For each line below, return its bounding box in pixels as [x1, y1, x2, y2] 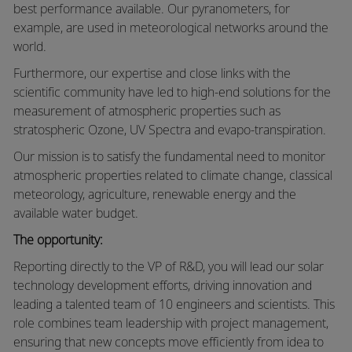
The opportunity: [13, 230, 103, 248]
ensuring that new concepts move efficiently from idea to [13, 332, 324, 350]
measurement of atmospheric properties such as [13, 101, 280, 119]
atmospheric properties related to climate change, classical [13, 166, 332, 184]
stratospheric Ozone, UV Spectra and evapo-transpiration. [13, 120, 326, 138]
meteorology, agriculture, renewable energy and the [13, 185, 296, 203]
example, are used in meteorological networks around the [13, 18, 328, 36]
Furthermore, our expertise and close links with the [13, 64, 291, 82]
